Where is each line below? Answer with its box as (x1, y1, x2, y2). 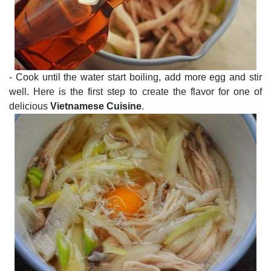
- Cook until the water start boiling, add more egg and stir (9, 72, 262, 82)
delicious (9, 101, 50, 111)
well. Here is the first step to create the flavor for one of (9, 87, 262, 97)
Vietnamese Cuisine (50, 101, 142, 111)
